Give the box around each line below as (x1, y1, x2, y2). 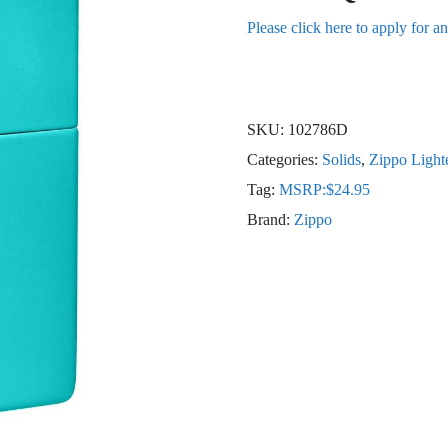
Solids (321, 151, 361, 168)
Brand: (246, 211, 294, 228)
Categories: (246, 151, 322, 168)
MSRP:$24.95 (278, 181, 370, 198)
